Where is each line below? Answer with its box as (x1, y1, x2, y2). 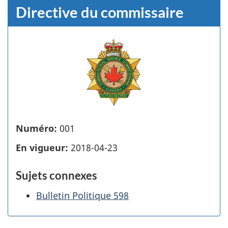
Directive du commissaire (16, 3, 184, 21)
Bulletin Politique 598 (36, 189, 129, 202)
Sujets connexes (16, 168, 97, 183)
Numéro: (16, 122, 57, 134)
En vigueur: (16, 141, 68, 154)
